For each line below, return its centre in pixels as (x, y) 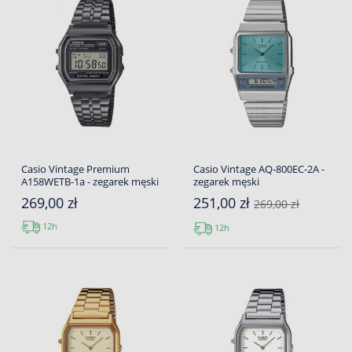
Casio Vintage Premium (75, 169)
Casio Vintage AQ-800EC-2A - (259, 169)
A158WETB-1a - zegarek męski (90, 182)
